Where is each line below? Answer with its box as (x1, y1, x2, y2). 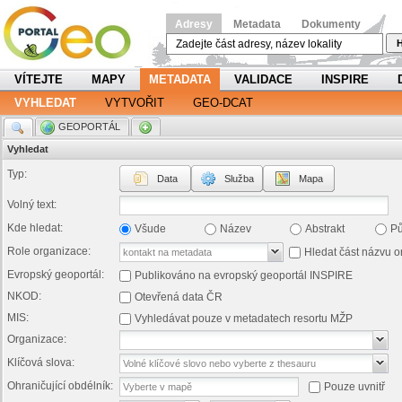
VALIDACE (234, 73, 293, 86)
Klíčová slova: (7, 356, 74, 369)
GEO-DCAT (193, 96, 253, 109)
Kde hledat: (7, 222, 63, 234)
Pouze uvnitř (324, 380, 385, 393)
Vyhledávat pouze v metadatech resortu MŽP (135, 312, 353, 325)
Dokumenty (301, 18, 361, 31)
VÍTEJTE (14, 73, 63, 86)
